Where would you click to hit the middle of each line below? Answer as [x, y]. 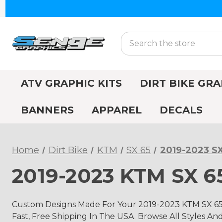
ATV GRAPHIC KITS [71, 83]
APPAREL [117, 110]
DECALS [181, 110]
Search [135, 37]
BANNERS [47, 110]
